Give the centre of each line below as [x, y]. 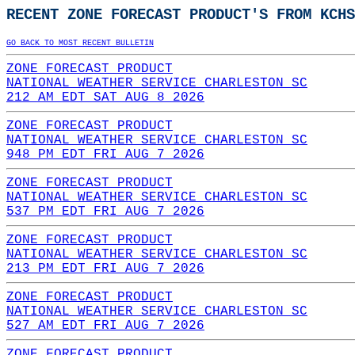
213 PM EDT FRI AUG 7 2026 [105, 268]
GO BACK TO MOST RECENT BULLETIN [80, 43]
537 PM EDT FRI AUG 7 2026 [105, 211]
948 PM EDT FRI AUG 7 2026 [105, 154]
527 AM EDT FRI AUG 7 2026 [105, 325]
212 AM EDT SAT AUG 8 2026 [105, 97]
